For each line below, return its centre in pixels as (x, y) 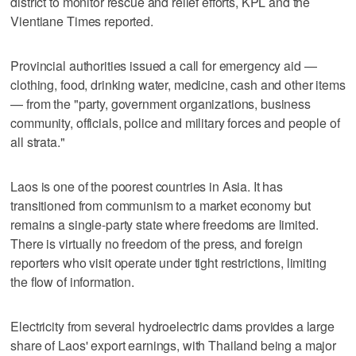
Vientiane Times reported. (82, 21)
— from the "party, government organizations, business (161, 103)
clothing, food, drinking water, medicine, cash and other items (178, 84)
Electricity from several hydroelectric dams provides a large (172, 326)
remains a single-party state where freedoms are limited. (164, 224)
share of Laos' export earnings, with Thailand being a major (174, 345)
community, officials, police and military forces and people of (175, 122)
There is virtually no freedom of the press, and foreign (157, 243)
